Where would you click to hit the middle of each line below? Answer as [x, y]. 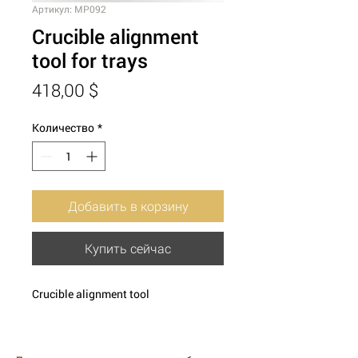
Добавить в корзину [128, 205]
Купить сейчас [128, 248]
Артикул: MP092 [69, 8]
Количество [63, 127]
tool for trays [90, 60]
